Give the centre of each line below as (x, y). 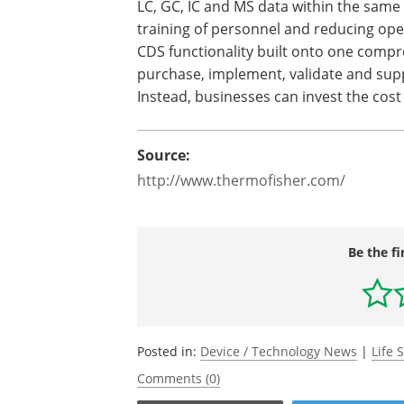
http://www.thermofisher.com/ (241, 180)
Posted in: (169, 351)
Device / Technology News (279, 351)
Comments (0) (179, 378)
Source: (164, 155)
